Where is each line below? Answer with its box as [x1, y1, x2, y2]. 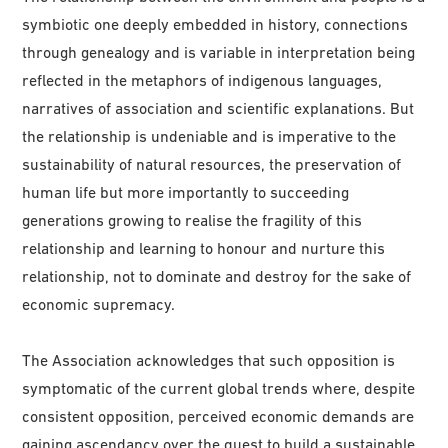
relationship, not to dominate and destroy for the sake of [22, 267, 412, 286]
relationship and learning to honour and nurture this [22, 239, 386, 258]
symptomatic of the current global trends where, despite [22, 379, 416, 398]
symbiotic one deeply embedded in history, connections [22, 15, 409, 34]
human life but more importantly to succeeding [22, 183, 350, 202]
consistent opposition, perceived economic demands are [22, 407, 415, 426]
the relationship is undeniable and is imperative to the [22, 127, 397, 146]
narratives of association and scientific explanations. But [22, 99, 415, 118]
